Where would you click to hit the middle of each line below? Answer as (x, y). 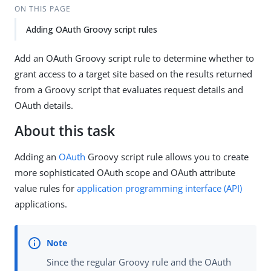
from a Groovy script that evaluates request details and (129, 90)
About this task (65, 131)
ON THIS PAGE (42, 9)
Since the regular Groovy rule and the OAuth (139, 262)
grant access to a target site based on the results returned (133, 74)
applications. (41, 204)
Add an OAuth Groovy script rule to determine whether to (134, 58)
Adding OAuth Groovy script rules (92, 29)
